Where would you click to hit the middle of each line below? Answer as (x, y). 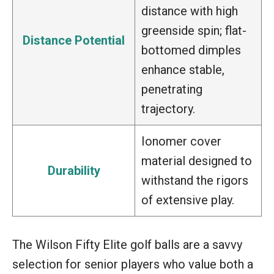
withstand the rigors (195, 180)
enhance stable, (183, 69)
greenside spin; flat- (194, 30)
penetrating (172, 89)
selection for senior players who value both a (133, 264)
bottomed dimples (191, 50)
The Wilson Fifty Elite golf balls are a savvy (127, 244)
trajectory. (168, 109)
